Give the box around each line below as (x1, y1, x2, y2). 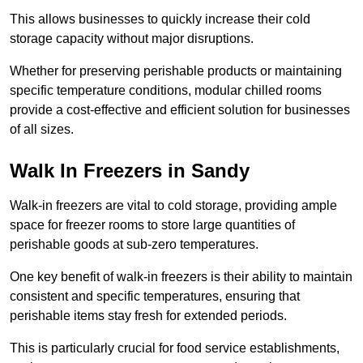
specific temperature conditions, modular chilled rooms (10, 83, 322, 98)
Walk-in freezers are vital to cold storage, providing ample (10, 199, 337, 213)
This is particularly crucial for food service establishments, (10, 341, 340, 356)
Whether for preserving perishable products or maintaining (10, 64, 342, 79)
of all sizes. (10, 122, 74, 137)
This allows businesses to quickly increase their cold (10, 12, 310, 27)
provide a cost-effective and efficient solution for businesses (10, 103, 350, 117)
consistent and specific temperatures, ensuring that (10, 289, 300, 304)
